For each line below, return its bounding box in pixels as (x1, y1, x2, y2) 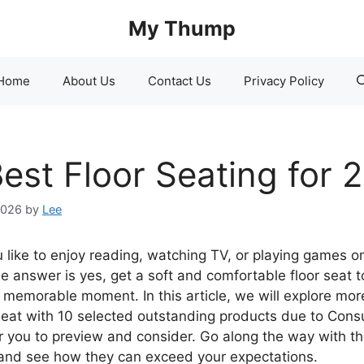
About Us (62, 73, 115, 89)
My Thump (128, 16, 236, 41)
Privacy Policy (243, 73, 324, 89)
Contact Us (147, 73, 211, 89)
